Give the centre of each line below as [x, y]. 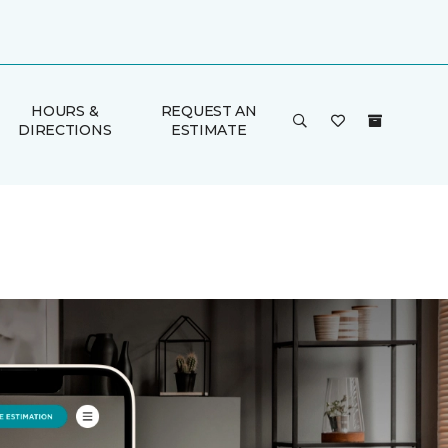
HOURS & [65, 111]
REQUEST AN [208, 111]
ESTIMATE [208, 130]
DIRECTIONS [65, 130]
